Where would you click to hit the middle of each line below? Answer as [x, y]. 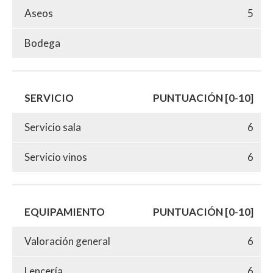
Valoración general [67, 241]
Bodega [42, 43]
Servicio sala [53, 127]
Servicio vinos [56, 157]
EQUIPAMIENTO [65, 211]
